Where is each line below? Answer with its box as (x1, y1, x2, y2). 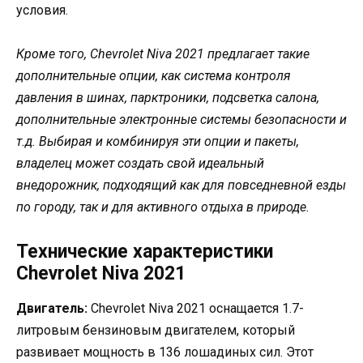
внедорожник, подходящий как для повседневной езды (16, 177, 346, 194)
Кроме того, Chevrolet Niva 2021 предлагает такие (16, 46, 310, 62)
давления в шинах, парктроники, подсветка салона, (16, 90, 319, 106)
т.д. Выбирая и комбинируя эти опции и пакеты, (16, 134, 299, 150)
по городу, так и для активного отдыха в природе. (16, 199, 310, 216)
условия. (16, 2, 68, 19)
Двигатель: (16, 300, 88, 316)
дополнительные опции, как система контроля (16, 68, 291, 84)
